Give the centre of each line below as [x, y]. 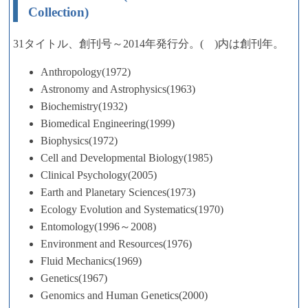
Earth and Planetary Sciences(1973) [118, 192]
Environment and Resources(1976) [116, 243]
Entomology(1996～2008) [98, 226]
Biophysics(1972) [79, 140]
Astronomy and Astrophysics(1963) [118, 89]
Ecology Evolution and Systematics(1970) [132, 209]
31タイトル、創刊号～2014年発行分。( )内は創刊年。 [148, 43]
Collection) [58, 12]
